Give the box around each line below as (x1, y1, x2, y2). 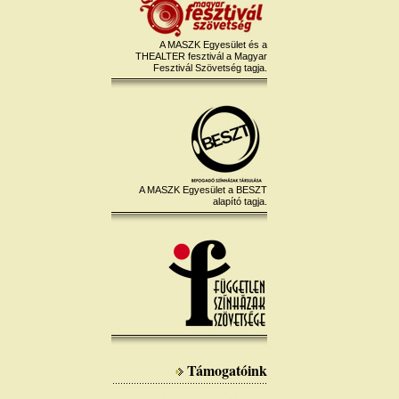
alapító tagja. (213, 196, 267, 207)
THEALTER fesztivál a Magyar (135, 51, 267, 61)
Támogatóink (187, 360, 267, 380)
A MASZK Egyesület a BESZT (139, 184, 267, 195)
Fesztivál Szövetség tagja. (153, 62, 267, 73)
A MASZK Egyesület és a (159, 39, 267, 50)
